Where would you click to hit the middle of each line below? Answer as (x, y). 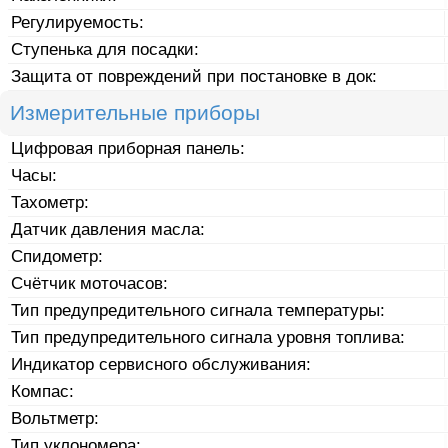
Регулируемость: (78, 22)
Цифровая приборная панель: (128, 148)
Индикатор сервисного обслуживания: (161, 364)
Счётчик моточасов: (90, 283)
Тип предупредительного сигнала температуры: (198, 310)
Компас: (43, 391)
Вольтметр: (55, 418)
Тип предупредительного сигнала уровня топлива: (208, 337)
